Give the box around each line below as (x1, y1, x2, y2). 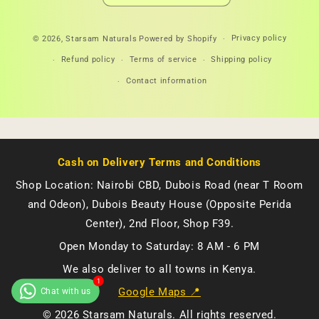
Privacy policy (231, 33, 287, 43)
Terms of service (129, 55, 197, 64)
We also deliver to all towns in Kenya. (63, 263, 256, 276)
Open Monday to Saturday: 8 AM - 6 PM (59, 240, 260, 253)
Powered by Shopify (139, 33, 217, 43)
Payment (159, 19, 204, 32)
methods (159, 38, 204, 51)
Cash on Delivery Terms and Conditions (57, 156, 262, 169)
